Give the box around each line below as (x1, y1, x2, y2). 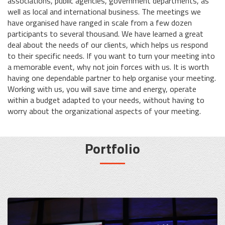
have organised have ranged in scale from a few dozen (8, 17, 192, 29)
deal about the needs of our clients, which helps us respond (8, 39, 208, 51)
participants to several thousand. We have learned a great (8, 28, 203, 40)
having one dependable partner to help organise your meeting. (8, 72, 216, 84)
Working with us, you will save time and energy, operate (8, 83, 196, 95)
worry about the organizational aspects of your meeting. (8, 105, 201, 117)
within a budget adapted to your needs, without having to (8, 94, 204, 106)
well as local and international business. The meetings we (8, 6, 201, 18)
